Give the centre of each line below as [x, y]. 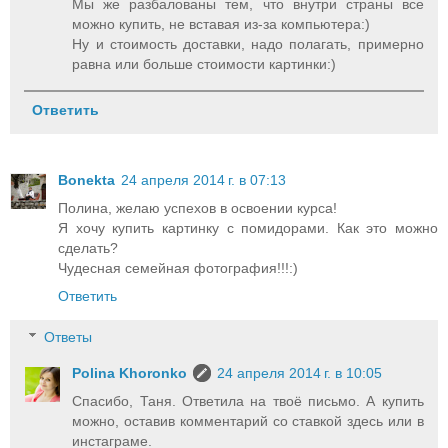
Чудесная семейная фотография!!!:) [178, 267]
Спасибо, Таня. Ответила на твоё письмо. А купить [248, 401]
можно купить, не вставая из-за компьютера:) [221, 24]
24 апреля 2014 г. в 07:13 [203, 179]
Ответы [68, 337]
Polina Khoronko [130, 373]
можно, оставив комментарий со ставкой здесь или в [248, 421]
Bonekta [86, 179]
